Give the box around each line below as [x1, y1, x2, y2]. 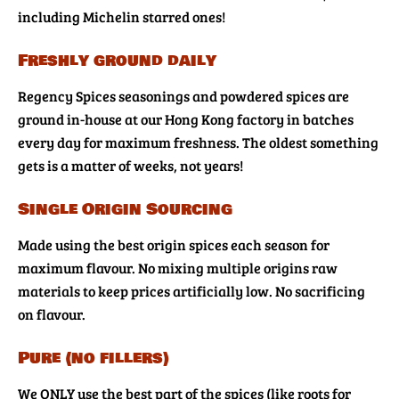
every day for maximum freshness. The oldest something [18, 133, 379, 152]
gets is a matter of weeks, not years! [18, 156, 243, 175]
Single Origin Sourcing [18, 197, 232, 223]
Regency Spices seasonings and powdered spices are [18, 86, 349, 106]
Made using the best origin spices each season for [18, 235, 330, 255]
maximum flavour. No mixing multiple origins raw [18, 258, 338, 278]
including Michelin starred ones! [18, 7, 225, 27]
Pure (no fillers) [18, 346, 169, 371]
